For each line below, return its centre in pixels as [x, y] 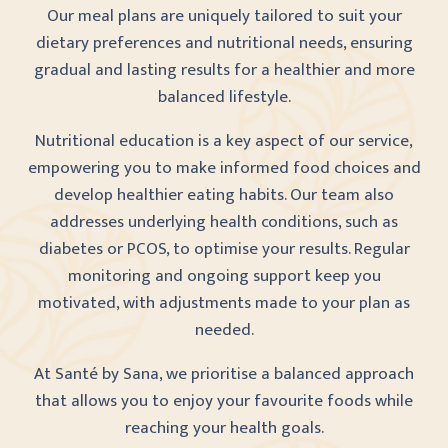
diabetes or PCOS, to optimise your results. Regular [224, 248]
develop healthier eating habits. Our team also [224, 194]
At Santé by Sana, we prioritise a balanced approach [224, 373]
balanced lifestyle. [224, 96]
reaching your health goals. [224, 427]
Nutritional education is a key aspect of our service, [224, 140]
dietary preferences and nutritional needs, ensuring [224, 42]
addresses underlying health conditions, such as [224, 221]
